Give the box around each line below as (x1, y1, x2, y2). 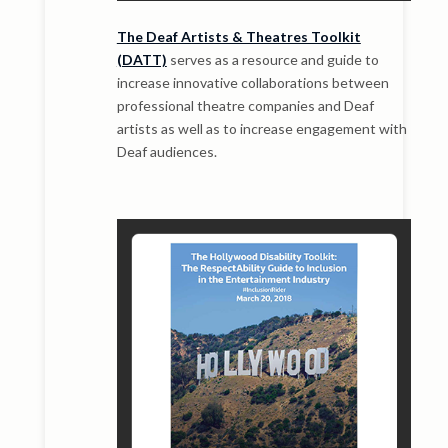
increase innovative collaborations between (116, 73, 389, 91)
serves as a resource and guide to (166, 50, 379, 68)
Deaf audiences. (116, 142, 217, 160)
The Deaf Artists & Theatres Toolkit (116, 27, 361, 45)
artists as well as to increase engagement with (116, 119, 407, 137)
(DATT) (116, 50, 167, 68)
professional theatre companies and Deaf (116, 96, 374, 114)
